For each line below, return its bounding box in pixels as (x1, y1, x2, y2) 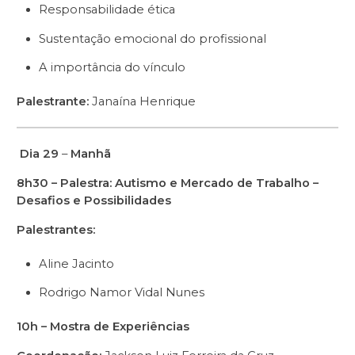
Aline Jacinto (39, 256, 114, 271)
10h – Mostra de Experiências (17, 319, 189, 334)
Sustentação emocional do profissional (39, 31, 266, 46)
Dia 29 (17, 147, 59, 162)
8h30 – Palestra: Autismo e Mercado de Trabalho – (17, 176, 319, 191)
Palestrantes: (17, 222, 95, 237)
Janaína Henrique (89, 94, 196, 109)
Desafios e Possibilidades (17, 193, 171, 208)
